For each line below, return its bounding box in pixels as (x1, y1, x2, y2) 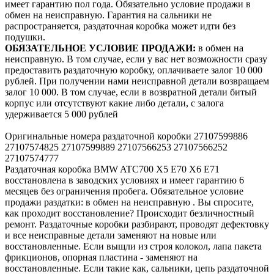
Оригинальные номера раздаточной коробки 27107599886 (5, 130, 248, 141)
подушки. (5, 31, 45, 42)
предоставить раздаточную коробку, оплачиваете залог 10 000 (5, 64, 262, 75)
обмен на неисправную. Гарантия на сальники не (5, 9, 212, 20)
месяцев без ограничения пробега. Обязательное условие (5, 185, 243, 196)
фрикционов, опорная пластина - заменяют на (5, 251, 198, 262)
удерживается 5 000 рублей (5, 108, 118, 119)
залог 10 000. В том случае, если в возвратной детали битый (5, 86, 257, 97)
